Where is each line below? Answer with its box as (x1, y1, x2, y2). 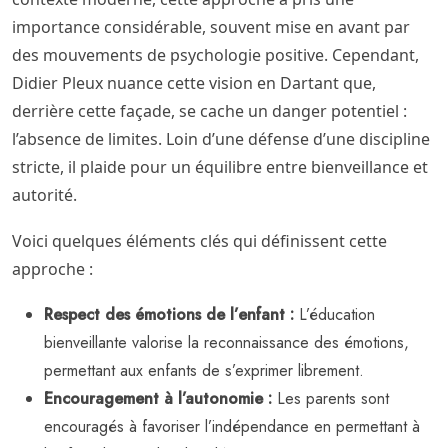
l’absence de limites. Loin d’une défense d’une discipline (12, 128, 430, 151)
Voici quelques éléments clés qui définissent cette (12, 230, 387, 253)
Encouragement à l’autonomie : (44, 387, 272, 411)
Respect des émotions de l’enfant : (44, 303, 294, 327)
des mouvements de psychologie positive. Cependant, (12, 44, 419, 67)
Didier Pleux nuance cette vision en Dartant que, (12, 72, 376, 95)
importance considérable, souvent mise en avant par (12, 16, 410, 39)
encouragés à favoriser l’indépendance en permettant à (44, 415, 420, 439)
